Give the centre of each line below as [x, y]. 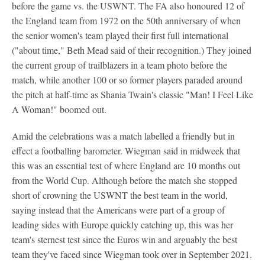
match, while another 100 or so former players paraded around [127, 80]
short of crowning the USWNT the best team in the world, [120, 195]
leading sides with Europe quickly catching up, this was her [122, 224]
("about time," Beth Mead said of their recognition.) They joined [132, 50]
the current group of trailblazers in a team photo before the [119, 65]
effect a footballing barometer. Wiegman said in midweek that [126, 151]
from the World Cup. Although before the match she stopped [125, 180]
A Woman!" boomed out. [59, 109]
